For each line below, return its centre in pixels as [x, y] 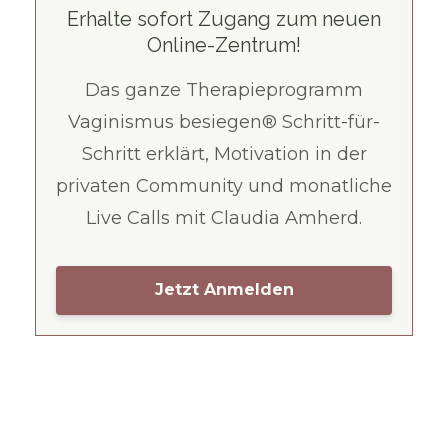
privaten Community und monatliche [224, 185]
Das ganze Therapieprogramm [224, 89]
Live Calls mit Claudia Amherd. [224, 217]
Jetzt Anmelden [224, 290]
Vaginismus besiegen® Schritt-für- [224, 121]
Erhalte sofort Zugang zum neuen [224, 18]
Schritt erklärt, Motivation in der [224, 153]
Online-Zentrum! [224, 44]
